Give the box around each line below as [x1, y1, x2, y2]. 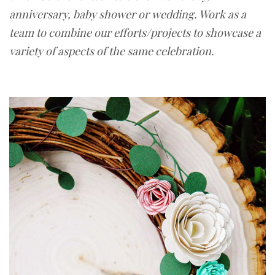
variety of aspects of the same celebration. [9, 44, 217, 59]
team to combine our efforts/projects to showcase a [9, 25, 261, 41]
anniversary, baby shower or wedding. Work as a [9, 7, 246, 22]
